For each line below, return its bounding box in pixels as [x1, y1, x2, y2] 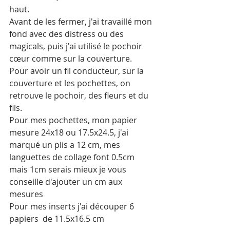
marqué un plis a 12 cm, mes [9, 139, 122, 150]
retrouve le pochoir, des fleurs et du [9, 90, 150, 101]
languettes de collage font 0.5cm [9, 151, 137, 163]
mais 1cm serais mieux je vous [9, 164, 128, 175]
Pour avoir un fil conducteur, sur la [9, 65, 146, 76]
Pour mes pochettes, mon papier [9, 114, 139, 126]
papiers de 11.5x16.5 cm [9, 213, 104, 224]
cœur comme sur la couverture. [9, 53, 134, 64]
